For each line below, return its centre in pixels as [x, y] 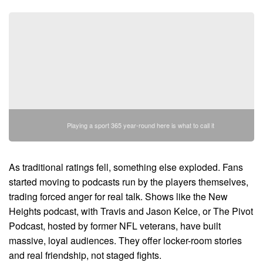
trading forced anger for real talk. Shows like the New [118, 197]
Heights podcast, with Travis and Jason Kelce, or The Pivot [131, 211]
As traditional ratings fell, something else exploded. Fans [126, 167]
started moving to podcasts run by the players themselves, [129, 182]
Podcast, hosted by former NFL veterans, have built [115, 226]
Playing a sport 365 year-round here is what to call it [140, 125]
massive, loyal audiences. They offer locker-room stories [125, 241]
